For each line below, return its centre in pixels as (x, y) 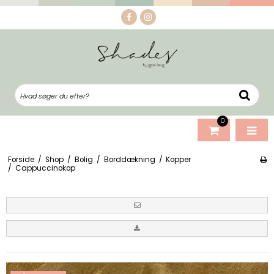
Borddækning (129, 159)
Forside (21, 159)
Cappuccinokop (45, 168)
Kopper (179, 159)
